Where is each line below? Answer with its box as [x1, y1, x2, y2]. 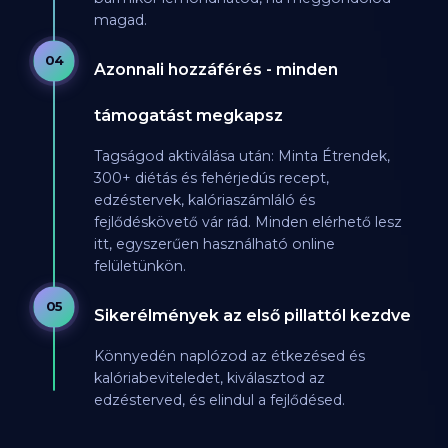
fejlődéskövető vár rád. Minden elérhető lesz [93, 213, 402, 232]
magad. [93, 11, 147, 30]
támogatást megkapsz [93, 105, 283, 125]
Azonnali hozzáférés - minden [93, 59, 338, 79]
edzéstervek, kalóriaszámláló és [93, 191, 315, 210]
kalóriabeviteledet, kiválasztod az [93, 369, 325, 388]
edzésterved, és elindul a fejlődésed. [93, 391, 345, 410]
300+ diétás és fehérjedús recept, [93, 169, 329, 188]
